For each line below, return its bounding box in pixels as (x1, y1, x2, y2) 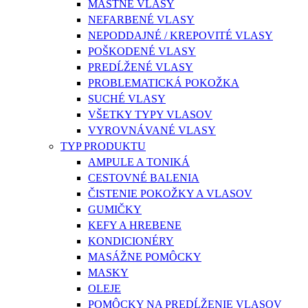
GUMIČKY (88, 203, 142, 215)
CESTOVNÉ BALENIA (88, 171, 199, 184)
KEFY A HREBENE (88, 219, 181, 231)
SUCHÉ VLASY (88, 92, 166, 104)
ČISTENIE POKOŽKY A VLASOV (88, 187, 252, 199)
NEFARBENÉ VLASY (88, 13, 195, 25)
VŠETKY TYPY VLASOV (88, 108, 212, 120)
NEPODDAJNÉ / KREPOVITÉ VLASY (88, 29, 273, 41)
